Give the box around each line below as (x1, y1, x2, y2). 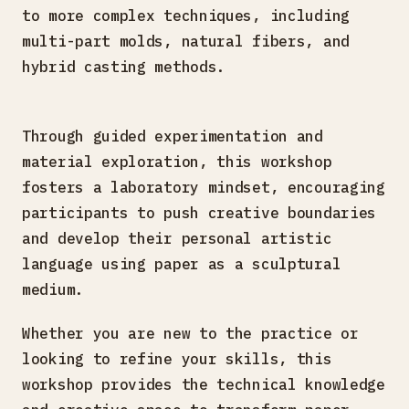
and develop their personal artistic (22, 228, 332, 247)
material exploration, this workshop (22, 152, 332, 171)
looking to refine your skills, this (22, 349, 332, 368)
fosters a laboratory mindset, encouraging (22, 177, 385, 196)
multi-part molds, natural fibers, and (22, 31, 350, 50)
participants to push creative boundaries (22, 203, 377, 222)
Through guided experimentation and (22, 126, 323, 145)
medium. (22, 279, 84, 299)
